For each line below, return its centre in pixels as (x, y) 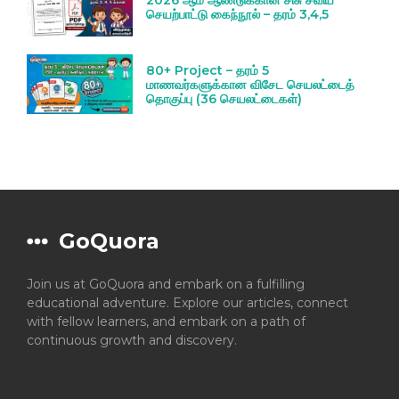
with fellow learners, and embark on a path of (166, 321)
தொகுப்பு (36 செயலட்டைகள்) (224, 98)
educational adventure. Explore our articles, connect (187, 302)
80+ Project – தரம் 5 (208, 70)
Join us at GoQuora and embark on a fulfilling (166, 284)
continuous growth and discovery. (132, 340)
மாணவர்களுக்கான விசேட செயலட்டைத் (251, 84)
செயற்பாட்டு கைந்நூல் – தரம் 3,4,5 (238, 15)
